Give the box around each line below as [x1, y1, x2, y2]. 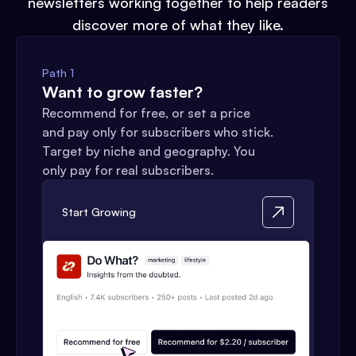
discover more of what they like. [72, 15, 284, 33]
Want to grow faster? [42, 81, 203, 102]
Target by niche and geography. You [42, 142, 255, 159]
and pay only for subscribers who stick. [42, 123, 273, 140]
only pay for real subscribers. [42, 161, 214, 178]
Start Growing [62, 204, 136, 219]
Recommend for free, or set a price [42, 104, 250, 121]
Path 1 [42, 65, 74, 79]
